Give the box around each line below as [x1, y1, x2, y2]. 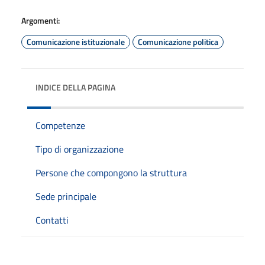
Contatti [35, 212, 69, 227]
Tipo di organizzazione [35, 141, 124, 156]
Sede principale [35, 189, 96, 203]
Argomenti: [21, 14, 60, 27]
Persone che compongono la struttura [35, 165, 187, 180]
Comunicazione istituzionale [27, 35, 125, 48]
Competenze [35, 118, 85, 132]
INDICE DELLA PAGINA [35, 80, 115, 93]
